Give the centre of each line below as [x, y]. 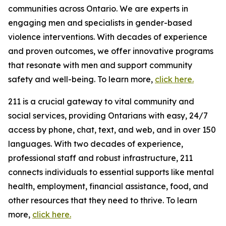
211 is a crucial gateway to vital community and [101, 101]
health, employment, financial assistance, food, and [108, 186]
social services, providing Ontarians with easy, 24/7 [108, 116]
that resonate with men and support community [100, 65]
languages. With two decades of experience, [96, 144]
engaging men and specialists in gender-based [100, 23]
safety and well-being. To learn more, [81, 79]
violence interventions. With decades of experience [108, 37]
